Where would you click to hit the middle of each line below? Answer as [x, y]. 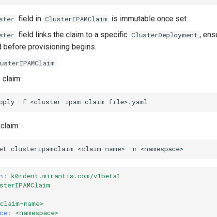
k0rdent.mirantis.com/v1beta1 [66, 176]
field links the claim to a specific [73, 34]
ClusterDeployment [164, 35]
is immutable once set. [149, 18]
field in [30, 18]
